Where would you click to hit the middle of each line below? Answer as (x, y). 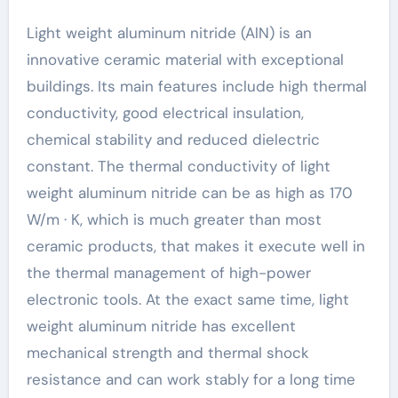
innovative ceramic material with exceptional (185, 59)
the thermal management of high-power (168, 272)
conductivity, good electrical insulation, (165, 112)
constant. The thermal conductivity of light (178, 166)
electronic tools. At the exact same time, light (187, 299)
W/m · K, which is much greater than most (174, 219)
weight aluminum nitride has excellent (161, 326)
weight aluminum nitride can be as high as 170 (189, 192)
